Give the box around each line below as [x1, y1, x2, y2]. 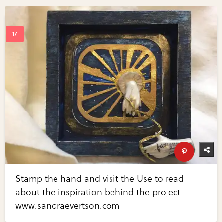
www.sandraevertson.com [15, 200, 120, 212]
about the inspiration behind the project [15, 187, 181, 198]
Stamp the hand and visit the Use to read [15, 173, 184, 185]
